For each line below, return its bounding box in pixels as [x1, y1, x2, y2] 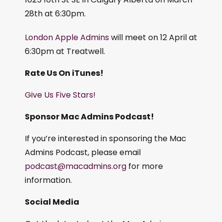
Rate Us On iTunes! [25, 67, 104, 79]
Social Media [25, 196, 79, 208]
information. [25, 174, 72, 186]
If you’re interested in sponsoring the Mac [25, 133, 186, 145]
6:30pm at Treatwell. [25, 46, 105, 57]
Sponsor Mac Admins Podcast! [25, 111, 154, 123]
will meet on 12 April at [109, 32, 197, 44]
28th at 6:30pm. [25, 8, 86, 20]
